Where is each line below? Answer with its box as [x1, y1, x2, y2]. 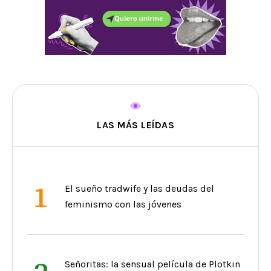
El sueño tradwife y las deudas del [65, 183, 214, 195]
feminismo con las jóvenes [65, 198, 181, 211]
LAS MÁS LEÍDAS [97, 119, 174, 131]
